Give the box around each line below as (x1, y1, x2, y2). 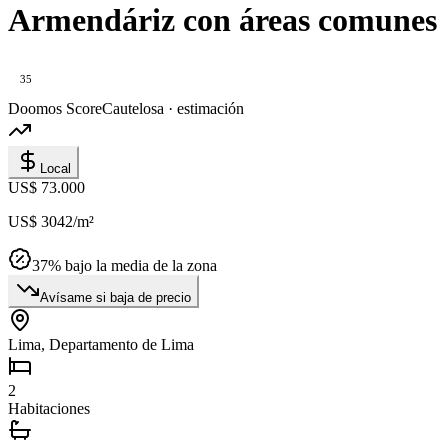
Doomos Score (8, 100, 102, 118)
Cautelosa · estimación (102, 100, 244, 118)
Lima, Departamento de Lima (8, 336, 194, 354)
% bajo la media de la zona (48, 257, 217, 275)
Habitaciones (8, 400, 90, 418)
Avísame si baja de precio (40, 290, 191, 306)
